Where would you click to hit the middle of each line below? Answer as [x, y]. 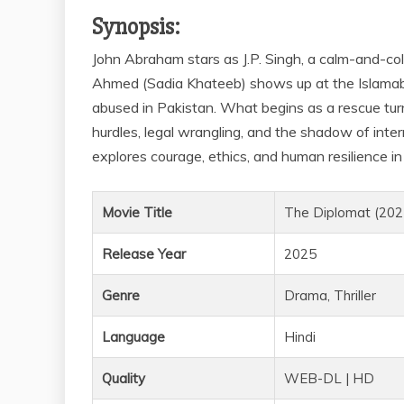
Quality [124, 379]
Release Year [144, 254]
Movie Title [137, 213]
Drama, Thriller [330, 296]
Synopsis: [136, 28]
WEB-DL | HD [329, 379]
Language [133, 337]
